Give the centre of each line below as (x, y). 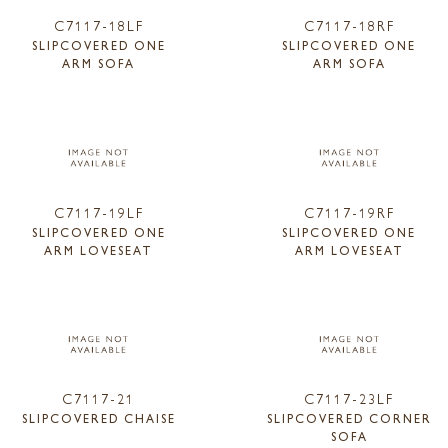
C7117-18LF (98, 25)
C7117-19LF (98, 211)
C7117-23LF (349, 398)
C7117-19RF (349, 211)
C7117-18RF (349, 25)
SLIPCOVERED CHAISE (98, 418)
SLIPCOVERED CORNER (349, 418)
